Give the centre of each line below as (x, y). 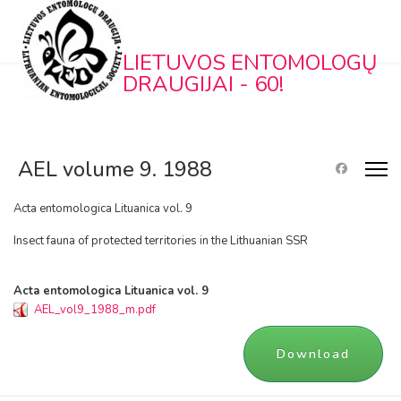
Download (313, 354)
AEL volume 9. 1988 (115, 169)
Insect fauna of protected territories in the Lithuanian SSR (161, 241)
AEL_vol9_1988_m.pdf (95, 310)
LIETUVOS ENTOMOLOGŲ (250, 63)
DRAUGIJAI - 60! (204, 85)
